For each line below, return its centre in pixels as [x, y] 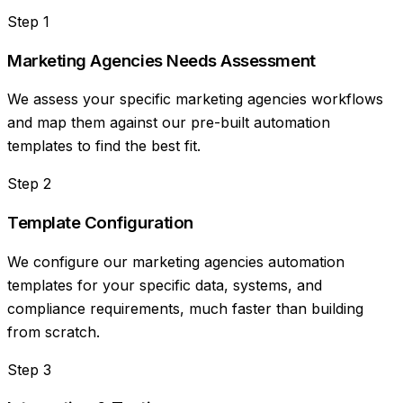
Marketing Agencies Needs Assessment [161, 60]
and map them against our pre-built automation [169, 123]
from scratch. [54, 331]
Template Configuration [100, 222]
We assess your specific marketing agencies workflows [195, 99]
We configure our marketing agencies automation [176, 261]
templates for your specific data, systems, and [165, 285]
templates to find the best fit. [104, 146]
